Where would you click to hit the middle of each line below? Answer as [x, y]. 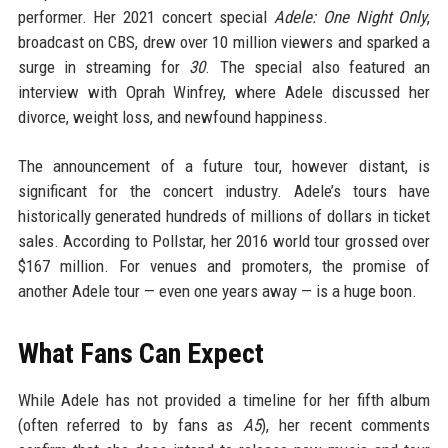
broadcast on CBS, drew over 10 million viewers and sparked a [224, 42]
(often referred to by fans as [130, 425]
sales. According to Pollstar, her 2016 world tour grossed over [224, 241]
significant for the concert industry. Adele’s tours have [224, 191]
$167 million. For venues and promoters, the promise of [224, 266]
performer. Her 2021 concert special [145, 17]
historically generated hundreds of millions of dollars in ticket [224, 216]
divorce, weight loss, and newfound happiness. [172, 117]
